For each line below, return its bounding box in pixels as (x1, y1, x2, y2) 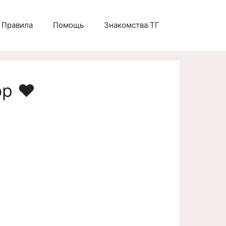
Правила (2, 20, 33, 30)
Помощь (53, 20, 84, 30)
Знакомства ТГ (104, 20, 159, 30)
